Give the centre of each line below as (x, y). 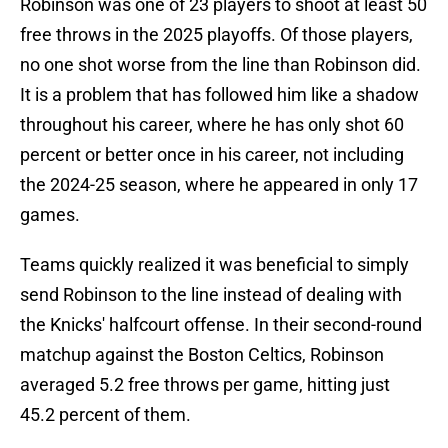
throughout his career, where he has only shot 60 (212, 125)
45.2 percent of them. (105, 415)
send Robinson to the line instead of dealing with (211, 295)
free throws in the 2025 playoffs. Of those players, (216, 35)
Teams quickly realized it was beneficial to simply (214, 265)
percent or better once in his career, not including (212, 155)
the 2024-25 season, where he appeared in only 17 (219, 185)
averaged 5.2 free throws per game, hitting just (205, 385)
